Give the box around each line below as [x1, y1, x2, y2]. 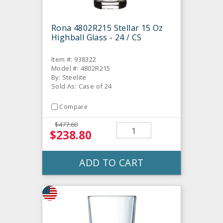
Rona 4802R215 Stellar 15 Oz [51, 22, 163, 33]
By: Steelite [51, 72, 87, 82]
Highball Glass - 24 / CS [51, 31, 142, 43]
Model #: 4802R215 [51, 63, 111, 73]
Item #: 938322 [51, 54, 97, 64]
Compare [59, 102, 88, 111]
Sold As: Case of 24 [51, 81, 112, 91]
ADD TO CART [79, 156, 144, 170]
